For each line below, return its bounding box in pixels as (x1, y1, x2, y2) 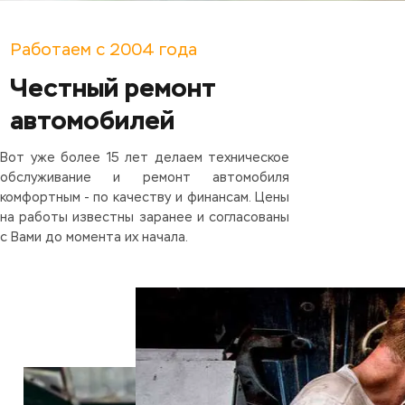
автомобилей (10, 104, 174, 137)
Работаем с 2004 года (11, 42, 197, 60)
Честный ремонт (10, 71, 216, 105)
